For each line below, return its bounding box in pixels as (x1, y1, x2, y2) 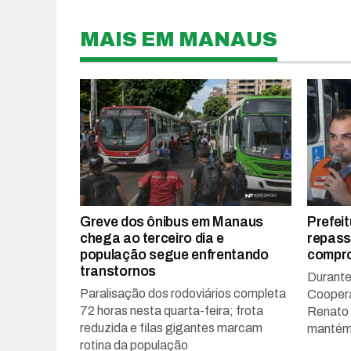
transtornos (80, 263, 157, 279)
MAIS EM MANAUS (80, 28, 277, 50)
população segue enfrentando (80, 247, 269, 262)
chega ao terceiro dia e (80, 230, 224, 246)
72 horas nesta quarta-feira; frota (80, 303, 263, 317)
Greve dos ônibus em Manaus (80, 214, 263, 230)
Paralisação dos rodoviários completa (80, 286, 286, 300)
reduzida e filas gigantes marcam (80, 320, 262, 335)
